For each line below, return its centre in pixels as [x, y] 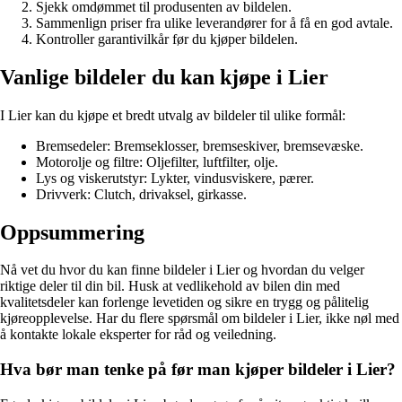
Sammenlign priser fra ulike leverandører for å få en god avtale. [214, 22]
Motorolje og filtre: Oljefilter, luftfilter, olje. [157, 162]
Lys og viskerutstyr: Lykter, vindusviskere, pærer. [175, 178]
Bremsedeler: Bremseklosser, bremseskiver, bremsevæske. [200, 145]
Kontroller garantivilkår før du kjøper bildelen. [167, 39]
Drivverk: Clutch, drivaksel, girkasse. [141, 194]
